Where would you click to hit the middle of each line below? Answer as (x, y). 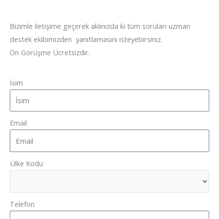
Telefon (22, 204)
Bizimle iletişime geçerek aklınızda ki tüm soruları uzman (100, 26)
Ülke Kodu (26, 163)
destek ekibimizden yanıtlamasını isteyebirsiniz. (86, 39)
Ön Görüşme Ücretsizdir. (50, 53)
